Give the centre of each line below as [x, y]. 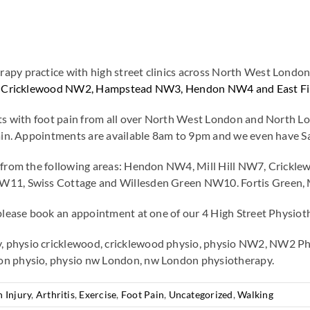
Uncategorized [201, 295]
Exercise [98, 295]
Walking [255, 295]
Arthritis [55, 295]
